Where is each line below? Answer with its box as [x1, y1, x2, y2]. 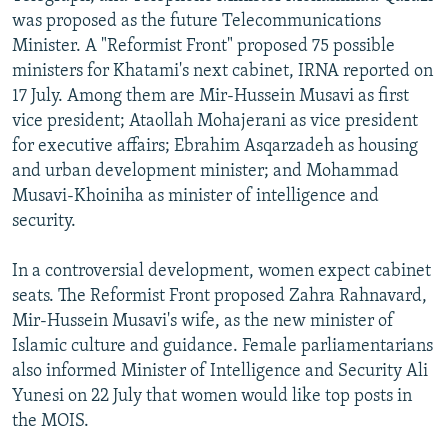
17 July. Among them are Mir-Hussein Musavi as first [12, 86, 409, 106]
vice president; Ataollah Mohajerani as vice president [12, 111, 418, 131]
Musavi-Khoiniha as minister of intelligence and [12, 186, 379, 206]
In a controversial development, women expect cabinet [12, 261, 431, 281]
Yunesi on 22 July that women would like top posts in [12, 386, 412, 406]
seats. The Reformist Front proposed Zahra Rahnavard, [12, 286, 427, 306]
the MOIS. [12, 411, 89, 431]
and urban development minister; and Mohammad [12, 161, 399, 181]
